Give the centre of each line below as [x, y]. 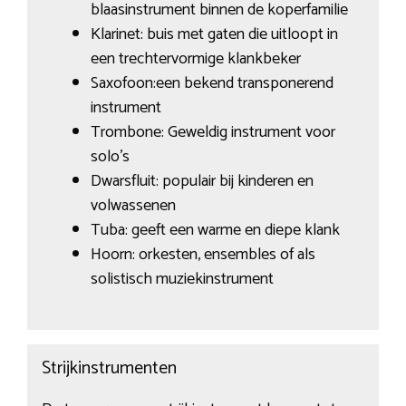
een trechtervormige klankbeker [195, 58]
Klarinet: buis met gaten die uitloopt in [214, 34]
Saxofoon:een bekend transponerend [212, 83]
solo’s [110, 156]
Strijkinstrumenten [109, 369]
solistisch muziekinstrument [182, 279]
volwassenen [133, 205]
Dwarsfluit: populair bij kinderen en [202, 181]
